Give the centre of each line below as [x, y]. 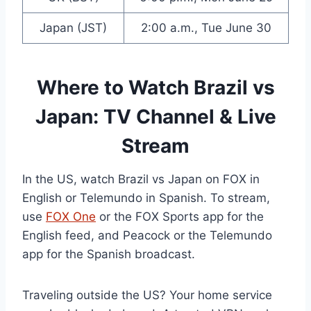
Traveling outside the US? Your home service [147, 295]
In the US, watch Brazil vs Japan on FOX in [141, 179]
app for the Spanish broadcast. [109, 254]
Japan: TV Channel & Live [155, 117]
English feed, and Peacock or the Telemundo [147, 236]
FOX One [71, 217]
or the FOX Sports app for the [180, 217]
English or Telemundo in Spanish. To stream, [146, 198]
